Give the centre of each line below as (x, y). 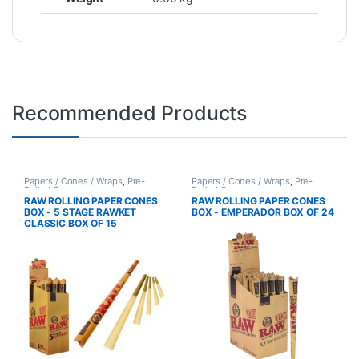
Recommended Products (130, 113)
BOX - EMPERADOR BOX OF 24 (262, 212)
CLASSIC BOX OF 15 (70, 224)
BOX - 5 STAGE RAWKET (80, 212)
